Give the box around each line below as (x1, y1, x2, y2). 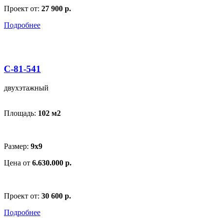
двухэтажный (4, 83, 49, 92)
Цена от (4, 158, 32, 167)
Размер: (4, 142, 31, 150)
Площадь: (4, 109, 38, 117)
